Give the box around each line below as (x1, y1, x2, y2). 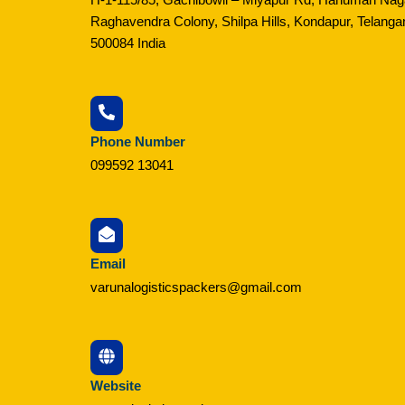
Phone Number (90, 133, 185, 149)
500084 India (90, 34, 165, 51)
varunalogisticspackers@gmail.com (90, 279, 302, 295)
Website (90, 378, 141, 394)
